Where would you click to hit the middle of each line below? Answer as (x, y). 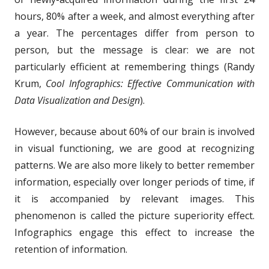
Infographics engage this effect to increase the (134, 232)
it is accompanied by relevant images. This (134, 198)
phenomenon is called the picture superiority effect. (134, 215)
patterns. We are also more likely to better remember (134, 165)
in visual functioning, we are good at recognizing (134, 148)
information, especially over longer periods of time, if (134, 182)
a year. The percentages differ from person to (134, 33)
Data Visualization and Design (77, 100)
